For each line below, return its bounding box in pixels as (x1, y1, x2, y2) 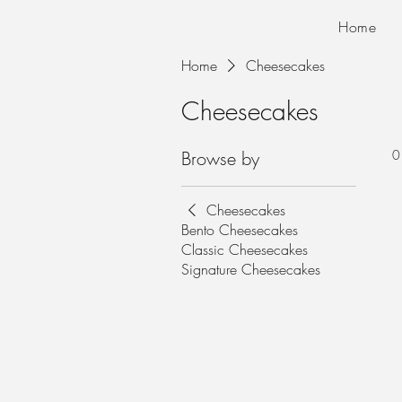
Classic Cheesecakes (181, 239, 308, 259)
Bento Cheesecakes (181, 219, 298, 240)
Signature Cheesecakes (181, 258, 320, 279)
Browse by (181, 145, 259, 170)
